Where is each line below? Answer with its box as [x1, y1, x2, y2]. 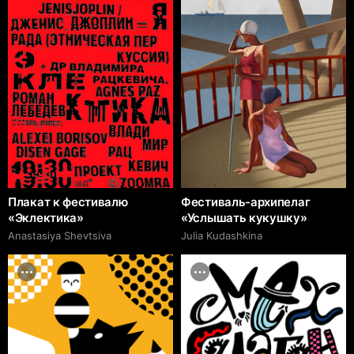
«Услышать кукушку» [181, 209, 307, 225]
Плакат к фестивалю [8, 194, 128, 209]
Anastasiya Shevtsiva [8, 228, 111, 242]
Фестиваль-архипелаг [181, 194, 311, 209]
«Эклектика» [8, 209, 84, 225]
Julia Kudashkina [181, 228, 262, 242]
